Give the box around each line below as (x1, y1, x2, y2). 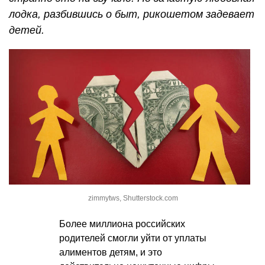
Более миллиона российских (59, 219, 185, 230)
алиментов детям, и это (59, 247, 162, 258)
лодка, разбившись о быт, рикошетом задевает (9, 8, 254, 20)
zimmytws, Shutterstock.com (88, 194, 178, 203)
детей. (9, 24, 44, 36)
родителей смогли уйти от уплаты (59, 233, 206, 244)
